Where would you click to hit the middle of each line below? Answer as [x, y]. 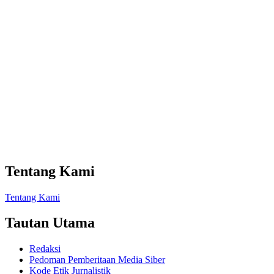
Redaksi [45, 249]
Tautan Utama [50, 223]
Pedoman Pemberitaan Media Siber [97, 260]
